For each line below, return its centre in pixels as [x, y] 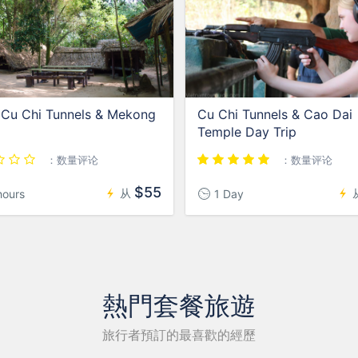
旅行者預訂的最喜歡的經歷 [179, 335]
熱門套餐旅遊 [179, 306]
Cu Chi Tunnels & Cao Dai [274, 115]
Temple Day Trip [247, 132]
